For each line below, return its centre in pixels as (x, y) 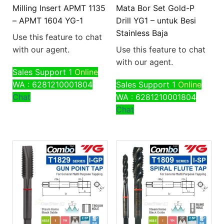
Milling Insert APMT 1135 (59, 8)
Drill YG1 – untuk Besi (156, 20)
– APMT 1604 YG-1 (48, 20)
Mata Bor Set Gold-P (155, 8)
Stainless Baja (142, 33)
